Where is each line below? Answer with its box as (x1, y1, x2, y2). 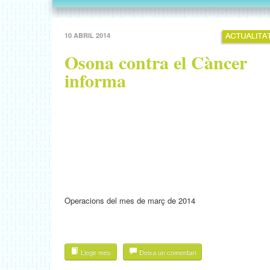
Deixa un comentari (137, 247, 196, 257)
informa (64, 67, 126, 93)
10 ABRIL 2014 (64, 31, 110, 40)
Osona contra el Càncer (64, 49, 247, 75)
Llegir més (79, 247, 111, 257)
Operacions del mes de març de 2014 (64, 195, 195, 206)
